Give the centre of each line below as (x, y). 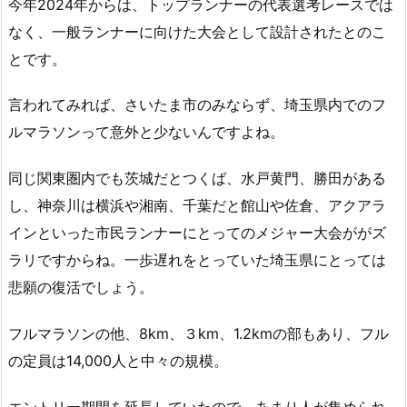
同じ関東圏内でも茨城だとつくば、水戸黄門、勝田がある (197, 179)
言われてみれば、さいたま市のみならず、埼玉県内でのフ (197, 105)
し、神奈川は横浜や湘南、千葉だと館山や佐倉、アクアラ (197, 206)
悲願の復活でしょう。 (81, 288)
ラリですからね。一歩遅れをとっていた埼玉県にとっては (197, 260)
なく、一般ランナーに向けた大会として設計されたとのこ (197, 31)
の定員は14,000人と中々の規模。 (118, 360)
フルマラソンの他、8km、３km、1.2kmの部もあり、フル (199, 333)
